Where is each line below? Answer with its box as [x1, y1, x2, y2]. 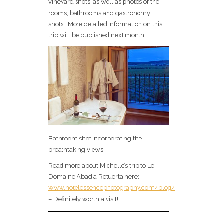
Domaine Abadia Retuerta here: [48, 173, 139, 181]
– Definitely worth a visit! [48, 195, 118, 203]
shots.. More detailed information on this [48, 20, 162, 28]
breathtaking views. [48, 146, 105, 154]
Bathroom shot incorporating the [48, 135, 142, 142]
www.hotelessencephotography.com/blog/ [48, 184, 175, 192]
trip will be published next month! [48, 31, 146, 39]
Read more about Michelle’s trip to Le [48, 162, 154, 170]
